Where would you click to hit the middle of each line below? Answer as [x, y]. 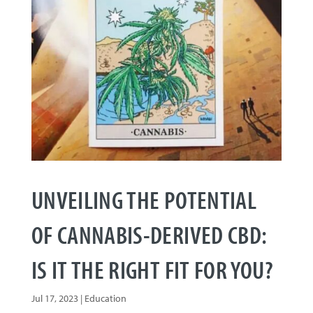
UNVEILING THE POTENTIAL [144, 199]
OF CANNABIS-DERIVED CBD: [149, 234]
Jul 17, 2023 [54, 299]
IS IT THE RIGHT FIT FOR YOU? [152, 269]
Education [105, 299]
